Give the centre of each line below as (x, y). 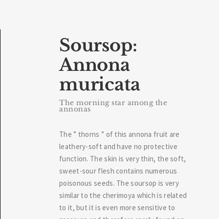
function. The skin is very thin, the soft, (123, 159)
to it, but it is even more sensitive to (117, 208)
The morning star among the (113, 103)
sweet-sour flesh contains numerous (118, 171)
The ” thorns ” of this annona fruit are (120, 134)
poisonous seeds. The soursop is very (119, 183)
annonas (75, 109)
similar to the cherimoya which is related (123, 195)
